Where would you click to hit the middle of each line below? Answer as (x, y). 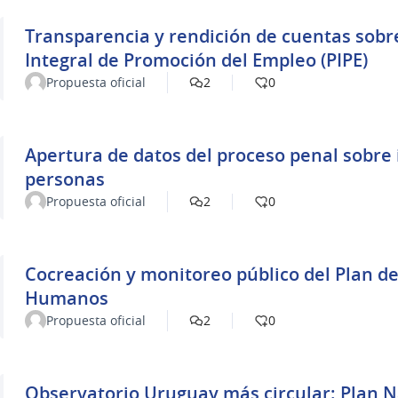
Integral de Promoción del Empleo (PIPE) (196, 60)
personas (65, 179)
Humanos (67, 298)
